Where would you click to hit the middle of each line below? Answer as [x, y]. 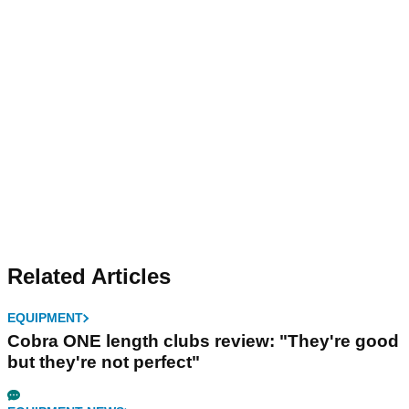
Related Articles [89, 277]
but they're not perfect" [104, 362]
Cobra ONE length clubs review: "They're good [203, 341]
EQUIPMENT [45, 318]
